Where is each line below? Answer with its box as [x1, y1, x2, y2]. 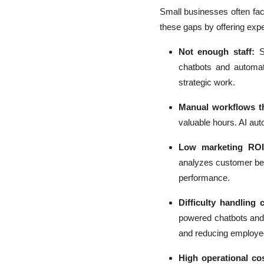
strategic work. [178, 77, 235, 88]
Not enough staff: [178, 47, 255, 57]
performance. [178, 173, 230, 183]
